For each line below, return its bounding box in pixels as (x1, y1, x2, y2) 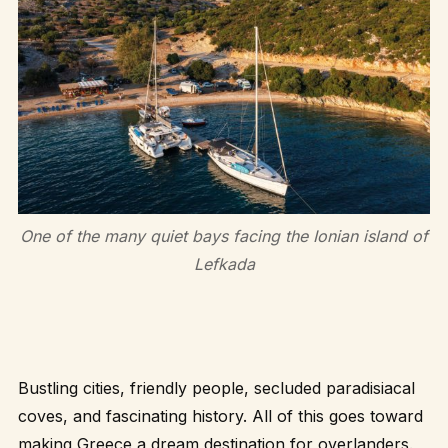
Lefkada (193, 253, 255, 274)
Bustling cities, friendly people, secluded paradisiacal (18, 377, 415, 398)
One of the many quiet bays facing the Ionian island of (20, 225, 428, 246)
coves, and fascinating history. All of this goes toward (18, 405, 423, 426)
